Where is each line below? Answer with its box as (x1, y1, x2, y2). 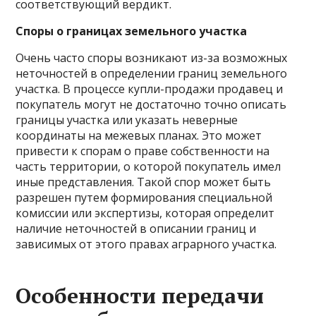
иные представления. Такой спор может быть (16, 174, 272, 190)
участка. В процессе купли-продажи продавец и (16, 81, 284, 97)
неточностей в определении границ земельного (16, 66, 288, 81)
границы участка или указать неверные (16, 112, 238, 128)
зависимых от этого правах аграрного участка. (16, 236, 277, 252)
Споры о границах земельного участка (16, 23, 248, 39)
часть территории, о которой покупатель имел (16, 159, 281, 174)
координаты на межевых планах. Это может (16, 128, 262, 143)
